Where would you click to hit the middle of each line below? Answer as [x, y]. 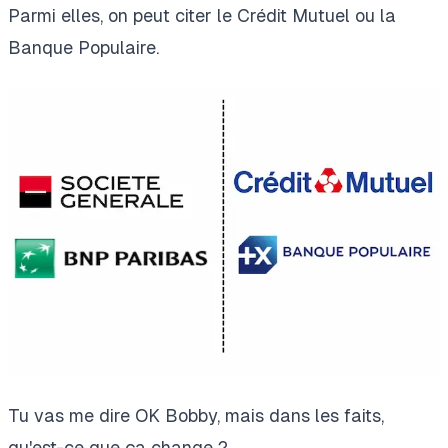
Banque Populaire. [83, 47]
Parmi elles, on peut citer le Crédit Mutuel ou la [202, 15]
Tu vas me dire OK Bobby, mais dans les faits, [196, 416]
